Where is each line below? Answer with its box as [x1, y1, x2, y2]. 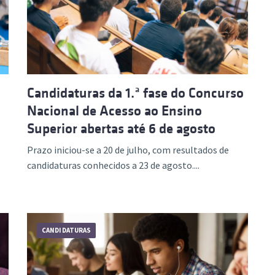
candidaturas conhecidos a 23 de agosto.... [27, 158, 199, 171]
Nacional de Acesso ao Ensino [27, 103, 202, 118]
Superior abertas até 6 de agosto [27, 120, 215, 136]
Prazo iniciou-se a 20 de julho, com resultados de [27, 143, 229, 156]
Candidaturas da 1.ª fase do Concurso [27, 85, 244, 101]
